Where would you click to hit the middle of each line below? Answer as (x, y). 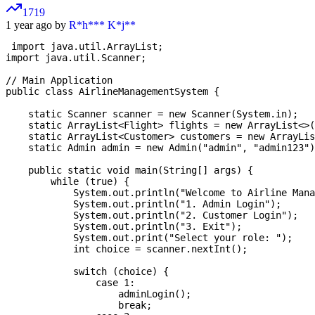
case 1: (70, 283)
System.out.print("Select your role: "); (149, 238)
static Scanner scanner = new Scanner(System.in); (152, 114)
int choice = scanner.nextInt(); (127, 249)
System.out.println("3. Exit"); (124, 227)
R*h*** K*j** (102, 25)
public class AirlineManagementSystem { (112, 92)
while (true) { (67, 182)
